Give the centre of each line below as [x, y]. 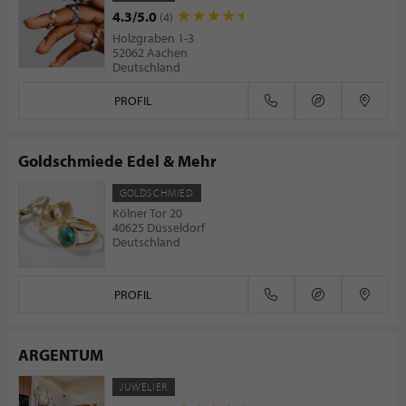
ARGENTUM [61, 354]
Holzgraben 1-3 [153, 38]
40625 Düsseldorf [159, 227]
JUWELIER [144, 386]
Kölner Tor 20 [147, 213]
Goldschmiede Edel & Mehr [117, 160]
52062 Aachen [150, 52]
